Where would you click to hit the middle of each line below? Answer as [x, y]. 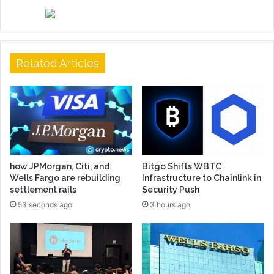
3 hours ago [170, 204]
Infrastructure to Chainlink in [202, 178]
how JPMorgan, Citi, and [60, 166]
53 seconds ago [45, 204]
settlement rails [43, 189]
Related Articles [57, 63]
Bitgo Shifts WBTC [182, 166]
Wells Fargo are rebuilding [65, 178]
